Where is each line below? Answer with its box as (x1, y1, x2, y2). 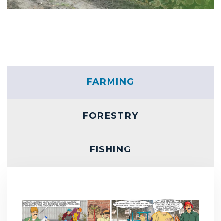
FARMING (86, 76, 135, 88)
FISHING (89, 144, 132, 155)
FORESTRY (82, 110, 139, 121)
